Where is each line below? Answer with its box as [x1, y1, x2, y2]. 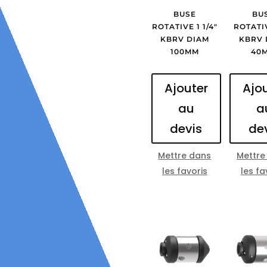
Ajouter [164, 79, 208, 97]
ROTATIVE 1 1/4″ [151, 21, 218, 31]
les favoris [162, 164, 207, 177]
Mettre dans [158, 149, 212, 162]
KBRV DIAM [160, 34, 209, 44]
